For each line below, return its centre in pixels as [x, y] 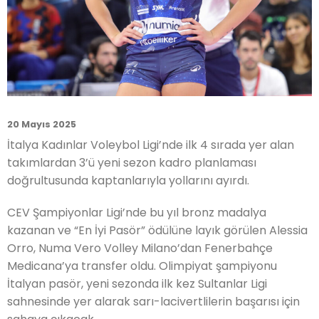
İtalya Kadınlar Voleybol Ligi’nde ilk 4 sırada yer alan [151, 145]
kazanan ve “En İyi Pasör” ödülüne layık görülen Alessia [157, 230]
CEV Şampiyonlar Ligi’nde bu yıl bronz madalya [137, 212]
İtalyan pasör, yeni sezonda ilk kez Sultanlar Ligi [137, 283]
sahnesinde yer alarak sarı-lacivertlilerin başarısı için [153, 301]
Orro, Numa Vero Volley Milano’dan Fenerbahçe [140, 248]
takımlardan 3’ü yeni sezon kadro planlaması [132, 162]
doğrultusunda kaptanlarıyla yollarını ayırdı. [128, 180]
